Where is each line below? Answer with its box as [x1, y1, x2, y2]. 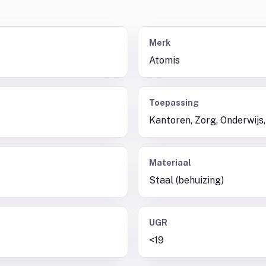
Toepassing [149, 98, 199, 107]
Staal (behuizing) [149, 175, 224, 186]
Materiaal [149, 158, 191, 167]
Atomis [149, 55, 180, 66]
